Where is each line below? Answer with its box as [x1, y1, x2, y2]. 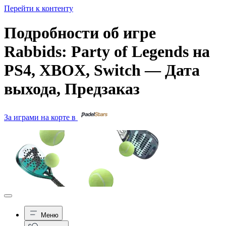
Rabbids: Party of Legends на [4, 42, 210, 61]
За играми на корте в [4, 112, 78, 122]
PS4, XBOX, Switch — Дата [4, 61, 200, 80]
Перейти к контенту [4, 4, 73, 13]
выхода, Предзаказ [4, 80, 140, 98]
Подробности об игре [4, 24, 156, 42]
